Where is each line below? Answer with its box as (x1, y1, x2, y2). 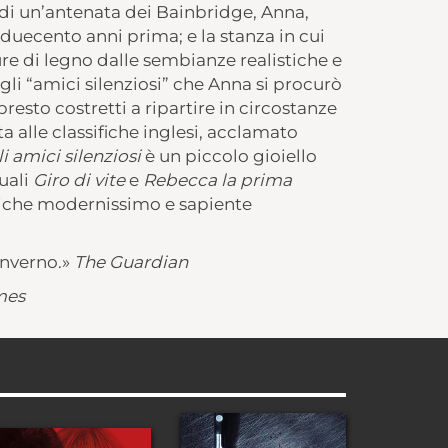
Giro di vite (32, 170, 125, 190)
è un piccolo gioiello (140, 146, 317, 166)
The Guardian (73, 252, 188, 272)
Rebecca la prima (142, 170, 292, 190)
